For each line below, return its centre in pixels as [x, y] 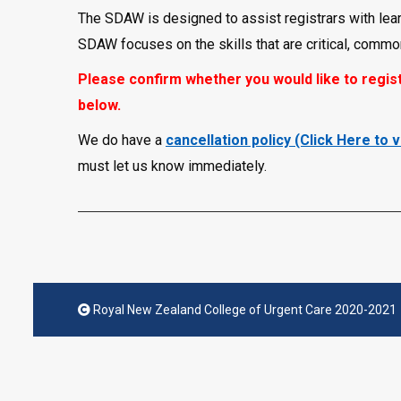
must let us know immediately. [172, 166]
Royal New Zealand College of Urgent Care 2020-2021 [243, 309]
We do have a [122, 140]
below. [99, 105]
